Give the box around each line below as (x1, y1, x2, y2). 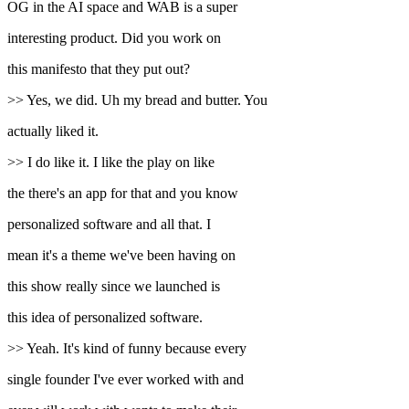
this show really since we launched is (7, 278, 220, 295)
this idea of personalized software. (7, 309, 203, 326)
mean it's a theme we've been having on (7, 247, 236, 264)
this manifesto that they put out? (7, 61, 190, 78)
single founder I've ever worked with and (7, 372, 244, 388)
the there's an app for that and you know (7, 185, 238, 202)
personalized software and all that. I (7, 216, 211, 233)
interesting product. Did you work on (7, 30, 221, 47)
